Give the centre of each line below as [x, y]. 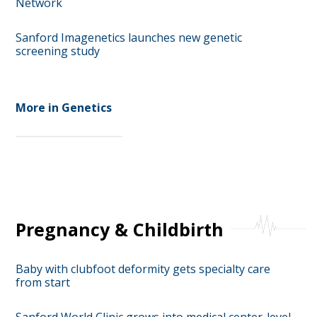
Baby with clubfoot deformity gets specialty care [143, 269]
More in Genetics [63, 108]
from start [42, 282]
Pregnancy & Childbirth [119, 229]
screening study [57, 51]
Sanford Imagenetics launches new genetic [128, 38]
